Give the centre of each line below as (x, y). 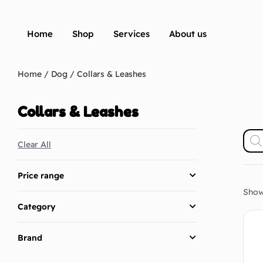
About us (188, 34)
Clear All (34, 145)
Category (37, 207)
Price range (41, 176)
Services (131, 34)
